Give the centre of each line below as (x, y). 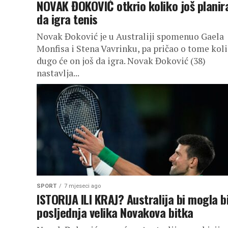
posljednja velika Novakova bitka (115, 212)
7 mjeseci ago (82, 186)
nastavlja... (58, 73)
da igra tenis (67, 19)
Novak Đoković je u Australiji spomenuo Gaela (130, 36)
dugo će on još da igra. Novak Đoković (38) (121, 61)
